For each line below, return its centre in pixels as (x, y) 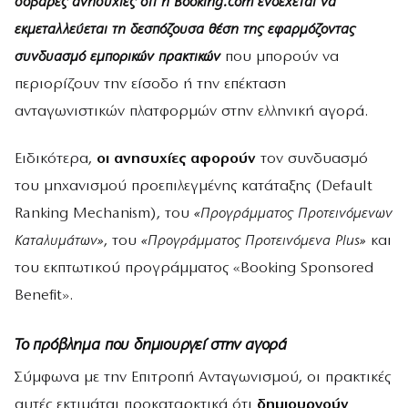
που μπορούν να (280, 57)
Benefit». (44, 295)
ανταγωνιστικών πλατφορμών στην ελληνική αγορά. (191, 112)
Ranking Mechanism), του (104, 213)
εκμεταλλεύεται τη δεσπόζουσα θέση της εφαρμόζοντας (185, 30)
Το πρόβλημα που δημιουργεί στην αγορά (151, 346)
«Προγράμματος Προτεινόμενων (293, 213)
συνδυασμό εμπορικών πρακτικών (117, 57)
